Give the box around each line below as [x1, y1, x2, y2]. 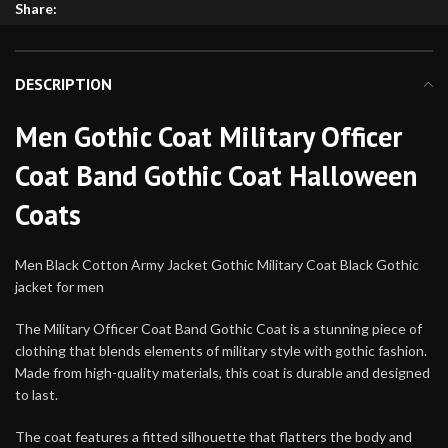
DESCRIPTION [15, 73, 112, 94]
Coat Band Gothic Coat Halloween [15, 156, 417, 194]
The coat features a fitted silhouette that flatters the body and [15, 427, 412, 445]
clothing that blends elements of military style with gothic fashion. [15, 341, 427, 359]
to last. [15, 385, 58, 403]
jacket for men [15, 277, 104, 295]
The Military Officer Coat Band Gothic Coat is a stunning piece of [15, 319, 422, 337]
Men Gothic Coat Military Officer [15, 117, 402, 155]
